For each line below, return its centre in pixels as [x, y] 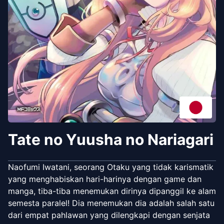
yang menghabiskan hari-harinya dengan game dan [105, 179]
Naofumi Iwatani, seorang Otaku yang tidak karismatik [111, 167]
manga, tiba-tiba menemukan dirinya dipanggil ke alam [112, 191]
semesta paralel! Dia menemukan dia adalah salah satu [111, 203]
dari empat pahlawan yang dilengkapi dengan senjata [109, 215]
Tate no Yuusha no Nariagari [111, 139]
